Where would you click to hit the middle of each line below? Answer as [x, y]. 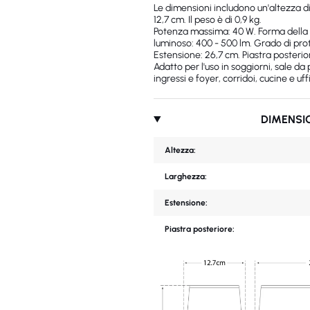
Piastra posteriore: [200, 229]
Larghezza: [186, 176]
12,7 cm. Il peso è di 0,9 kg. [208, 20]
